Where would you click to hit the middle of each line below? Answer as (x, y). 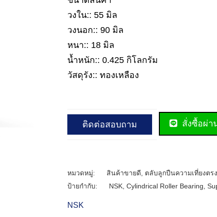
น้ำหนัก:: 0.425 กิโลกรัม (113, 60)
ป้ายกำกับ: (83, 186)
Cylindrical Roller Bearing (165, 186)
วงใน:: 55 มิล (92, 15)
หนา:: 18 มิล (91, 45)
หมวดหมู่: (82, 173)
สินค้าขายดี (124, 173)
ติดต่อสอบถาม (110, 124)
